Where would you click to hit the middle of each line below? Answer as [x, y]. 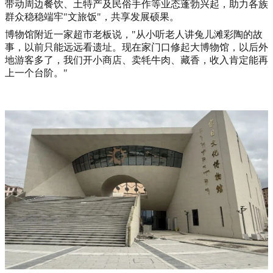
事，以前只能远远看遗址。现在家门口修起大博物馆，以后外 [136, 48]
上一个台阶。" [36, 73]
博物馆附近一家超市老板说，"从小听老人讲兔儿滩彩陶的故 [134, 35]
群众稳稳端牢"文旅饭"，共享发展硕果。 [92, 17]
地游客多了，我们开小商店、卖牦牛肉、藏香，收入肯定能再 [136, 60]
